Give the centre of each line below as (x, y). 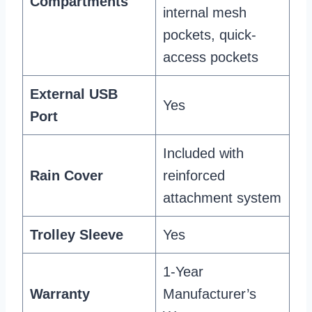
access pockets (211, 57)
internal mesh (205, 12)
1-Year (183, 271)
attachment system (222, 197)
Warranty (60, 294)
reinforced (194, 175)
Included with (203, 153)
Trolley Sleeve (77, 234)
